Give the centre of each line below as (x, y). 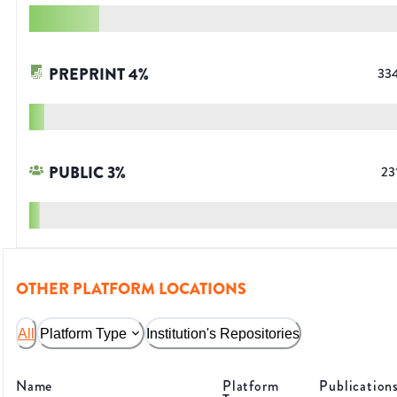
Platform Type (83, 333)
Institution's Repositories (223, 333)
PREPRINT (87, 75)
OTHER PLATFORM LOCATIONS (131, 289)
